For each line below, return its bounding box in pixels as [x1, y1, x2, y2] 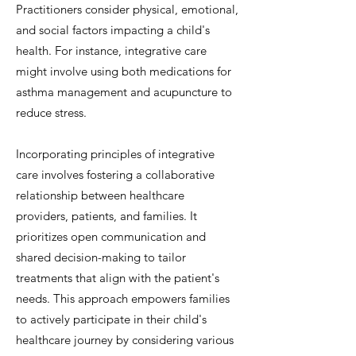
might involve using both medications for [16, 64, 231, 79]
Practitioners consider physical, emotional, [16, 2, 238, 17]
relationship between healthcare [16, 188, 184, 203]
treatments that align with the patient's [16, 270, 219, 285]
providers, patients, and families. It [16, 208, 197, 223]
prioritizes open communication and [16, 229, 206, 244]
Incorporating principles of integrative [16, 146, 215, 161]
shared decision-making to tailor [16, 250, 186, 265]
